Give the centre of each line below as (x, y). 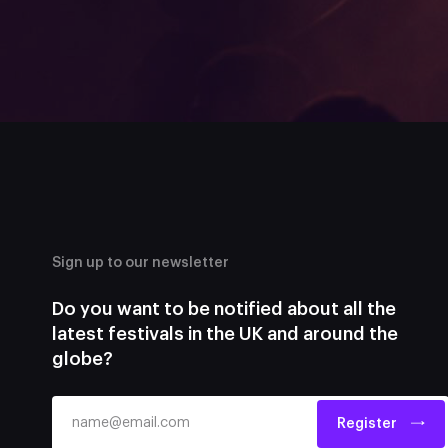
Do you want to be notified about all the (224, 308)
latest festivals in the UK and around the (225, 333)
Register (367, 423)
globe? (82, 358)
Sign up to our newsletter (140, 262)
